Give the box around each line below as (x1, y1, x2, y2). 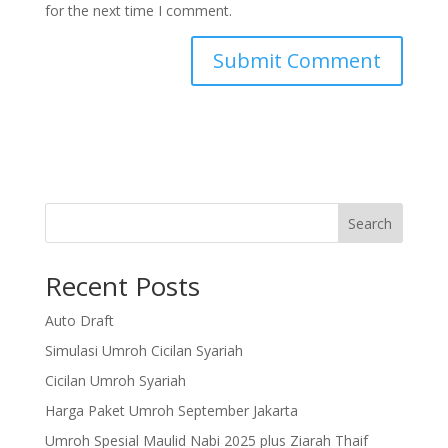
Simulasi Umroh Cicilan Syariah (44, 340, 243, 360)
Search (348, 213, 393, 233)
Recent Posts (44, 267, 200, 304)
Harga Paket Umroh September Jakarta (44, 400, 298, 420)
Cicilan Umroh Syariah (44, 370, 186, 390)
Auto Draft (44, 310, 114, 330)
